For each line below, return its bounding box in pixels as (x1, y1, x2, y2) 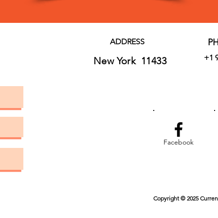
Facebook (163, 137, 194, 146)
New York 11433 (93, 54, 166, 67)
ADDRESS (110, 36, 145, 46)
